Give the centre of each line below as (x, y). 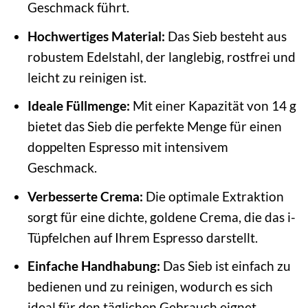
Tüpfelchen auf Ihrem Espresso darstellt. (142, 237)
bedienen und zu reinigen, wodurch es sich (150, 287)
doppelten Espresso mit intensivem (128, 147)
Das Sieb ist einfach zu (225, 266)
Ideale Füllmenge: (78, 106)
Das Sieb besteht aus (225, 36)
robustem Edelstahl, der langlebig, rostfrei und (161, 56)
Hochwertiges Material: (96, 36)
